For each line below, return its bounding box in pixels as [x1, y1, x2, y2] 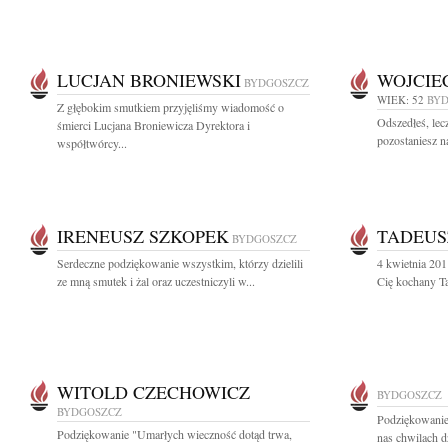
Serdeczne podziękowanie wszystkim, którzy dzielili [57, 255, 303, 271]
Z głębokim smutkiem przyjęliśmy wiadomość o [57, 99, 284, 115]
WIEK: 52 [377, 92, 424, 107]
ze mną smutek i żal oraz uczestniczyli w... [57, 273, 255, 289]
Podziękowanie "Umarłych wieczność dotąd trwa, [57, 426, 292, 442]
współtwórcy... [57, 135, 127, 151]
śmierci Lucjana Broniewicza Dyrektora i [57, 117, 250, 133]
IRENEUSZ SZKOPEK [57, 224, 229, 248]
